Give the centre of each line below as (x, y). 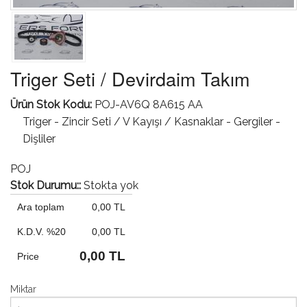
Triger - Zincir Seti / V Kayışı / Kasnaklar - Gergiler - (151, 121)
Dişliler (39, 138)
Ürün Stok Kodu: (52, 104)
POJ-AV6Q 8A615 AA (149, 104)
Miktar (23, 289)
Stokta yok (111, 185)
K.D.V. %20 (41, 231)
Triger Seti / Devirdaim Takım (130, 78)
